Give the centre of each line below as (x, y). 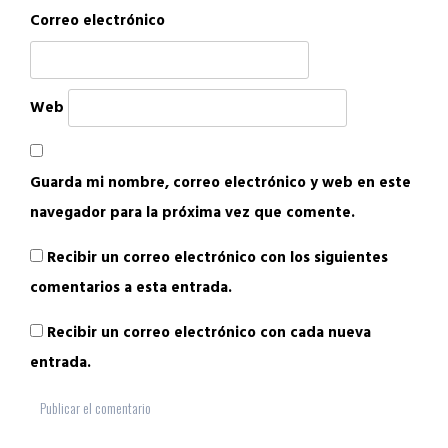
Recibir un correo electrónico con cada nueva (209, 333)
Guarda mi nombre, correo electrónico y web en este (220, 183)
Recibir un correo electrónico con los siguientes (217, 258)
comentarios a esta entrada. (131, 288)
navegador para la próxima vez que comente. (192, 213)
